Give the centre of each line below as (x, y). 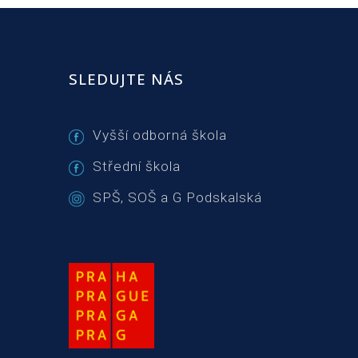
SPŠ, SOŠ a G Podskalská (177, 197)
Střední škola (137, 166)
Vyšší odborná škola (160, 135)
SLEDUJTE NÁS (126, 79)
